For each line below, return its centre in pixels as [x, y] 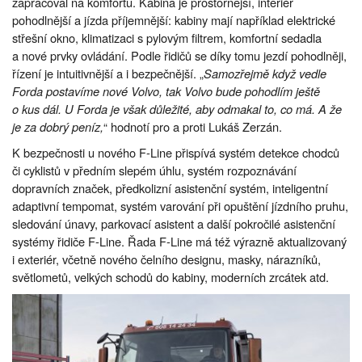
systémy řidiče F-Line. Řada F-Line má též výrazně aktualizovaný [179, 242]
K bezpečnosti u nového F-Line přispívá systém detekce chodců [176, 153]
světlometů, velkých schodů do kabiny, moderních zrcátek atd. [170, 277]
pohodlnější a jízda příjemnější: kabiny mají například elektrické [174, 20]
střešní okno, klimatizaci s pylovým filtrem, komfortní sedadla [167, 38]
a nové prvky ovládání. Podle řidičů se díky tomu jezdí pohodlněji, [179, 56]
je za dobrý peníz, [58, 127]
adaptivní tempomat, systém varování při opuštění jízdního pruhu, [180, 206]
